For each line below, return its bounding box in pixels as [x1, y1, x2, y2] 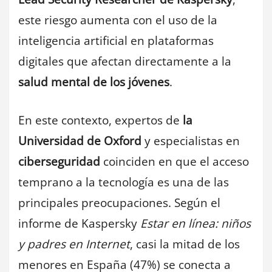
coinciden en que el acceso [100, 153, 249, 169]
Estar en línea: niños [140, 215, 251, 231]
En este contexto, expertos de [18, 112, 183, 128]
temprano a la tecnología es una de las [18, 174, 229, 190]
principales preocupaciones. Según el [18, 194, 220, 211]
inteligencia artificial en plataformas [18, 33, 214, 49]
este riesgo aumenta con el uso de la [18, 12, 217, 29]
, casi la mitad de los [130, 236, 240, 252]
